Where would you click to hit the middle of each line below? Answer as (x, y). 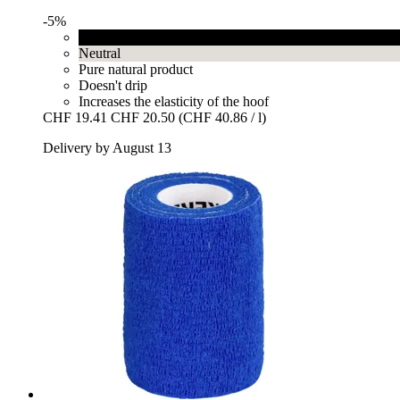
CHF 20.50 (143, 117)
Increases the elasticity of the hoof (174, 101)
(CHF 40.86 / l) (222, 117)
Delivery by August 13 (107, 147)
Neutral (100, 53)
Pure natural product (136, 69)
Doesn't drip (113, 85)
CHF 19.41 (75, 117)
